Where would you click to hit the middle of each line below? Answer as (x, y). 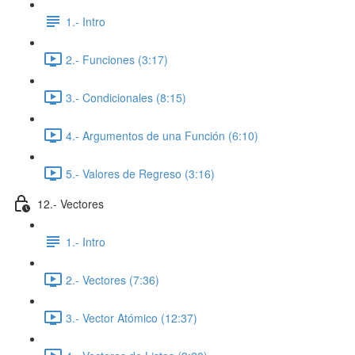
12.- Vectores (71, 203)
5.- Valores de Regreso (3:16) (140, 173)
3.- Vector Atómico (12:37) (132, 317)
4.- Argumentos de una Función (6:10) (162, 135)
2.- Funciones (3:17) (117, 59)
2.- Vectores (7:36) (113, 279)
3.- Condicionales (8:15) (126, 97)
